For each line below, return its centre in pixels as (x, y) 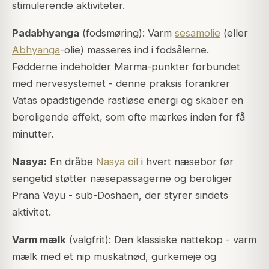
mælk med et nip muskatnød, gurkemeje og (114, 257)
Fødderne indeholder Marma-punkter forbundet (126, 67)
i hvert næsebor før (186, 162)
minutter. (33, 134)
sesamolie (198, 33)
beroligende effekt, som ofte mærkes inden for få (128, 117)
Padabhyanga (46, 33)
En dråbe (71, 162)
